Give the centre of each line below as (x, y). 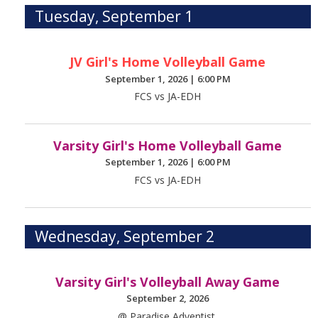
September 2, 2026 (168, 298)
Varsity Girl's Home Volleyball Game (168, 146)
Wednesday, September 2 (125, 236)
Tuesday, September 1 (114, 17)
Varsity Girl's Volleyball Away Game (168, 281)
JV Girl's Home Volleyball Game (168, 62)
